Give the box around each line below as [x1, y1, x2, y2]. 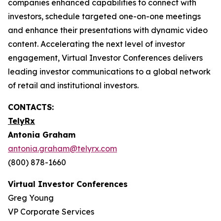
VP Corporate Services [8, 207, 99, 217]
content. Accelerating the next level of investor [8, 39, 185, 49]
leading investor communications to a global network [8, 67, 211, 76]
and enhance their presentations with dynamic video [8, 25, 208, 35]
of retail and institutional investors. [8, 80, 139, 90]
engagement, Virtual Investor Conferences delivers [8, 53, 203, 63]
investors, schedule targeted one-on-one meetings [8, 11, 201, 21]
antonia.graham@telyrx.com [8, 144, 117, 153]
